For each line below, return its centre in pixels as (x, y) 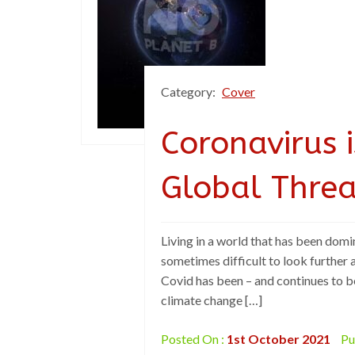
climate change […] (212, 300)
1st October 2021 (279, 339)
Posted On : (194, 339)
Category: (189, 92)
